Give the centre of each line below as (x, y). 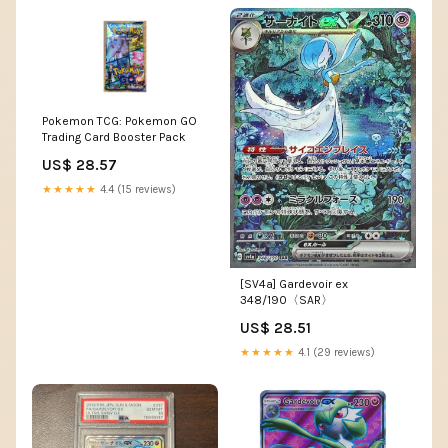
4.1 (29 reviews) (335, 352)
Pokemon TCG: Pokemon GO (119, 121)
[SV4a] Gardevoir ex (294, 283)
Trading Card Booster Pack (114, 137)
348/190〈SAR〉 (286, 299)
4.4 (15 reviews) (136, 190)
